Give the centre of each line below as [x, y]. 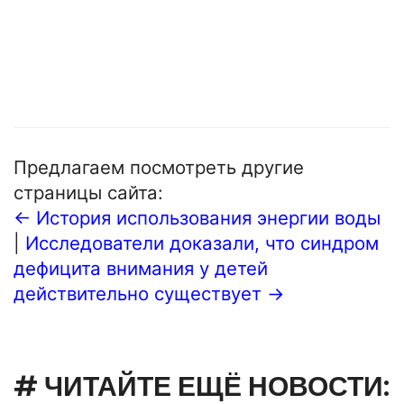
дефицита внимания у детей [141, 269]
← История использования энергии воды [197, 218]
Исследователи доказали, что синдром [202, 243]
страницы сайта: [88, 193]
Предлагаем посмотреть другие [159, 168]
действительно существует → [149, 294]
